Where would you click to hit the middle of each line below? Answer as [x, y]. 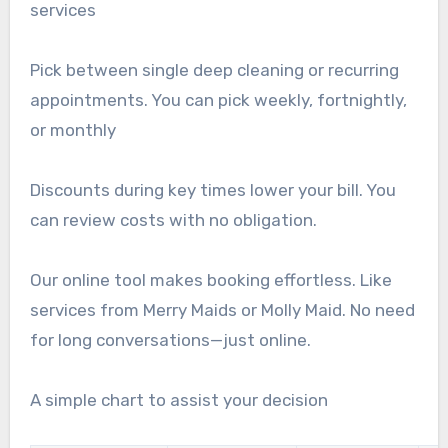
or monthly [72, 129]
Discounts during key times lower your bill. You [212, 189]
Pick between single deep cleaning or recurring [214, 69]
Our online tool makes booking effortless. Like [210, 279]
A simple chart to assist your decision [178, 399]
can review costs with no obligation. [173, 219]
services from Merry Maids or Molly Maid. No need [222, 309]
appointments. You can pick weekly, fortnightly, [218, 99]
